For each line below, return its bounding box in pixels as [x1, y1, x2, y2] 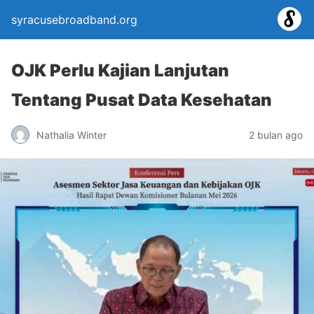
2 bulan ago [249, 128, 303, 141]
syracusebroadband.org [11, 13, 137, 27]
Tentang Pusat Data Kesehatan [11, 90, 272, 110]
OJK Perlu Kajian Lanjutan [11, 60, 229, 81]
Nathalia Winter [36, 128, 107, 141]
